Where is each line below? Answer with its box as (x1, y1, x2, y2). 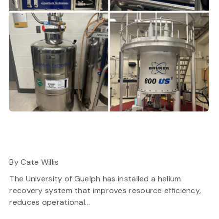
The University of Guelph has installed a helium (9, 174, 181, 184)
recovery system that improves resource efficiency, (9, 185, 201, 196)
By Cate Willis (9, 157, 59, 167)
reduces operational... (9, 197, 90, 207)
